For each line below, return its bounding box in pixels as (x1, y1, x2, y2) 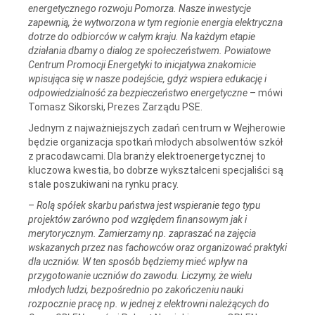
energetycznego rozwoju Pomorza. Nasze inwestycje (28, 2, 251, 14)
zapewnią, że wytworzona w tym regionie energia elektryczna (28, 16, 283, 28)
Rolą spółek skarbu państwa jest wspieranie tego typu (37, 199, 260, 211)
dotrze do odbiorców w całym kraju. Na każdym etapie (28, 30, 255, 42)
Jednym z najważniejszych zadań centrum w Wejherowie (28, 122, 285, 134)
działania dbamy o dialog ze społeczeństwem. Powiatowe (28, 44, 271, 56)
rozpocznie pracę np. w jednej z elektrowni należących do (28, 297, 269, 309)
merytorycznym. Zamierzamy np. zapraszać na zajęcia (28, 227, 256, 239)
